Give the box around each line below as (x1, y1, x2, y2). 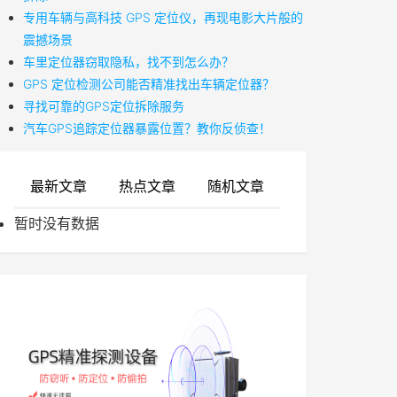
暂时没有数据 (14, 214, 99, 232)
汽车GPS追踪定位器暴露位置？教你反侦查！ (23, 121, 271, 136)
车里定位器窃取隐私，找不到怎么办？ (23, 54, 234, 69)
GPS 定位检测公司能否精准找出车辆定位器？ (23, 76, 275, 91)
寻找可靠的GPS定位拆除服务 (23, 98, 184, 113)
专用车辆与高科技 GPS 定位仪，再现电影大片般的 (23, 10, 303, 25)
